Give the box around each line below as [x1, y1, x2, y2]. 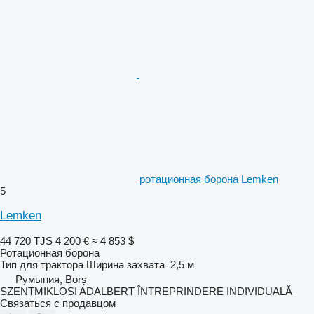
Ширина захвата [86, 258, 165, 271]
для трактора [20, 258, 83, 271]
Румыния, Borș [15, 273, 87, 285]
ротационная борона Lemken [139, 172, 278, 185]
